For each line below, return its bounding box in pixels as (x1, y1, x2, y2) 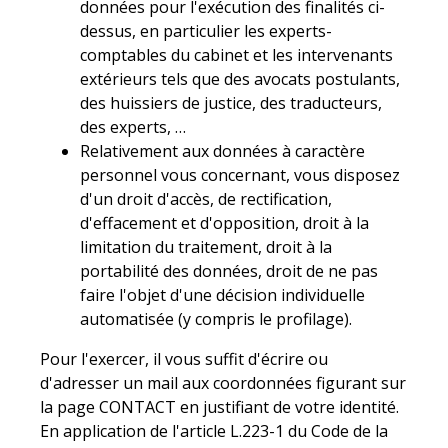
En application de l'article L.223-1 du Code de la (40, 419, 389, 442)
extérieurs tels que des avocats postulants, (80, 67, 401, 90)
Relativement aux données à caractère (80, 139, 366, 162)
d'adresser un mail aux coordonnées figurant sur (40, 371, 407, 394)
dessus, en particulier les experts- (80, 19, 333, 42)
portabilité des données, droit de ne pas (80, 259, 379, 282)
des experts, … (80, 115, 187, 138)
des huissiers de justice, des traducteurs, (80, 91, 383, 114)
